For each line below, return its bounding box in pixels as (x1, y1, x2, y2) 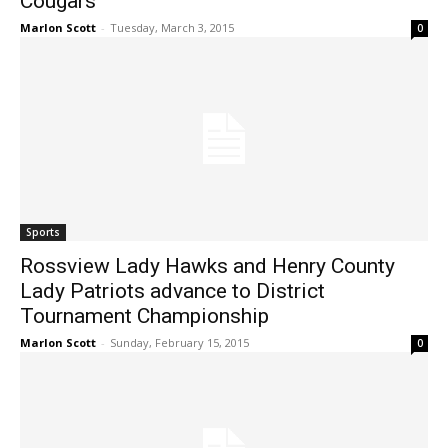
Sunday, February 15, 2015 (110, 335, 249, 351)
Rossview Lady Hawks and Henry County (20, 254, 395, 279)
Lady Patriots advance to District (20, 279, 325, 304)
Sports (26, 225, 60, 240)
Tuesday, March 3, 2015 (110, 20, 234, 36)
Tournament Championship (20, 304, 269, 329)
